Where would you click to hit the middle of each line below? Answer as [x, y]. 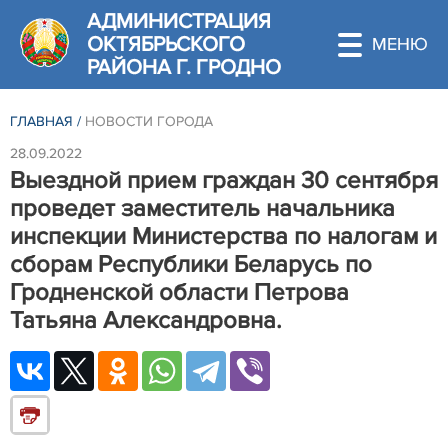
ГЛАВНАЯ [41, 121]
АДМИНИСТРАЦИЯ [179, 21]
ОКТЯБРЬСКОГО [166, 44]
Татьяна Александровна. [146, 320]
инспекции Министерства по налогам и [223, 236]
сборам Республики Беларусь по [191, 264]
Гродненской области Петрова [179, 292]
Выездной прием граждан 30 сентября [224, 180]
